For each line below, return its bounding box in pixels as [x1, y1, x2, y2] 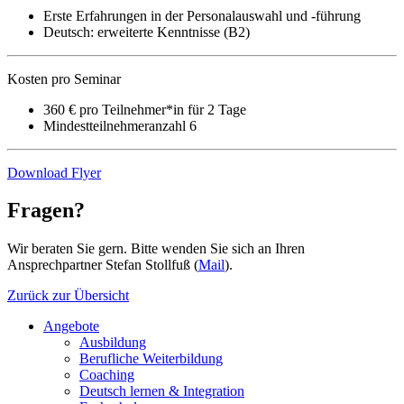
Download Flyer [7, 164, 101, 180]
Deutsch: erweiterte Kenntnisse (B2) [43, 23, 250, 40]
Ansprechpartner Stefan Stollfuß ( [7, 257, 198, 273]
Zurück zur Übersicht [7, 288, 129, 304]
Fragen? [7, 198, 85, 223]
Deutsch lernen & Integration [79, 383, 244, 399]
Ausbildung [79, 335, 146, 351]
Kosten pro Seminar [7, 70, 121, 87]
